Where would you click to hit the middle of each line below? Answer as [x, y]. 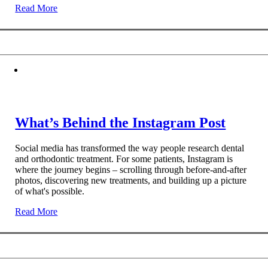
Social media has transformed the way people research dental [130, 148]
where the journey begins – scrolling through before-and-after [131, 170]
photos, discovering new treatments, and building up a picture [131, 181]
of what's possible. [50, 191]
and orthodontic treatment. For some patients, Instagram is [124, 159]
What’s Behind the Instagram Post [121, 123]
